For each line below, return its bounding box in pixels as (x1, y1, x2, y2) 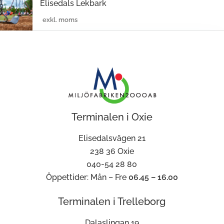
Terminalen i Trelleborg (58, 195, 166, 208)
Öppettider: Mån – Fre (45, 172, 128, 182)
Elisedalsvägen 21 (78, 133, 145, 143)
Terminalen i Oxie (71, 111, 152, 123)
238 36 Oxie (89, 146, 134, 156)
